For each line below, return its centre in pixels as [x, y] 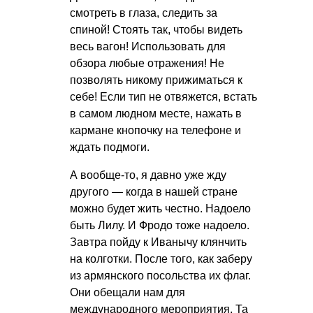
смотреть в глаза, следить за [144, 13]
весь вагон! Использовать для [148, 46]
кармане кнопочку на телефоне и [155, 130]
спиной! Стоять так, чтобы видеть [156, 29]
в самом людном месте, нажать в [156, 113]
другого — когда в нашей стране [154, 191]
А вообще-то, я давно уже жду [148, 175]
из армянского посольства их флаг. [160, 275]
